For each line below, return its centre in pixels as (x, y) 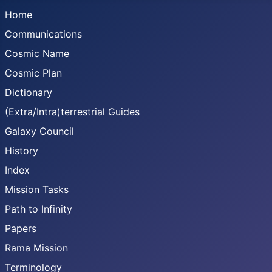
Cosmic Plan (33, 73)
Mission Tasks (37, 189)
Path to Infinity (39, 209)
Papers (21, 228)
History (22, 151)
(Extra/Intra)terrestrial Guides (72, 112)
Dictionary (29, 92)
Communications (43, 34)
